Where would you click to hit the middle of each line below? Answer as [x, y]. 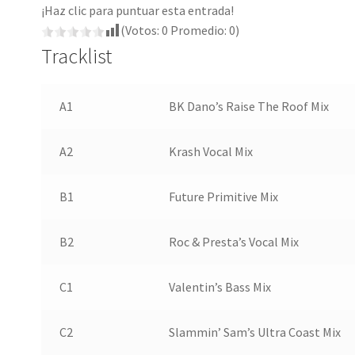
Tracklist [77, 57]
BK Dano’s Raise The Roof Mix [248, 107]
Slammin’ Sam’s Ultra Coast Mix [254, 332]
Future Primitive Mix [223, 197]
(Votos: [141, 31]
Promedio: [199, 31]
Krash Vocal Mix [210, 152]
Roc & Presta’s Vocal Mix [233, 242]
